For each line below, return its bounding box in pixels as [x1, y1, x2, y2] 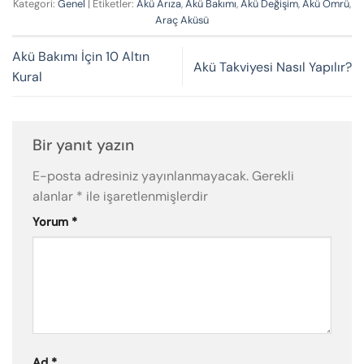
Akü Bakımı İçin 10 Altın [12, 48, 149, 66]
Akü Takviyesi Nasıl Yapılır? [193, 58, 352, 76]
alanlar [32, 187, 76, 205]
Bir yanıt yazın [32, 135, 138, 156]
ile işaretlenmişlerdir [83, 187, 208, 205]
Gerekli [252, 167, 294, 184]
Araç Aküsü [155, 13, 209, 28]
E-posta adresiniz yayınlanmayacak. [32, 167, 249, 184]
